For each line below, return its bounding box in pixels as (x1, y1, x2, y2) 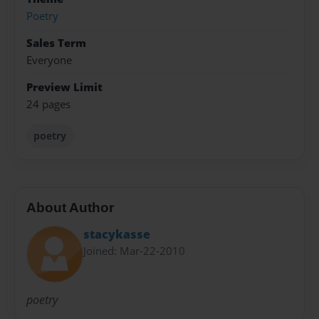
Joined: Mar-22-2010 (83, 243, 185, 258)
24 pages (26, 96, 70, 112)
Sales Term (26, 35, 86, 51)
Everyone (26, 53, 72, 68)
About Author (26, 200, 114, 216)
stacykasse (83, 226, 150, 242)
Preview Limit (26, 79, 103, 95)
